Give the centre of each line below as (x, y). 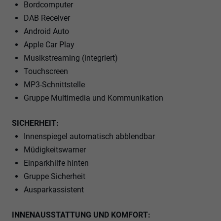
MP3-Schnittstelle (54, 84)
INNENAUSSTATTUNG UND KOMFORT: (81, 215)
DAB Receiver (47, 18)
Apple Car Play (49, 44)
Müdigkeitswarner (55, 149)
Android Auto (46, 31)
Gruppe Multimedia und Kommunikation (93, 98)
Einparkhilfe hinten (56, 163)
